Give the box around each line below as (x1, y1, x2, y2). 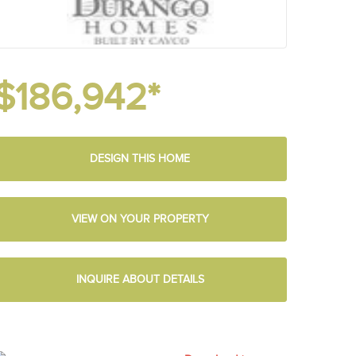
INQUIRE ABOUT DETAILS (75, 273, 204, 286)
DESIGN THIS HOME (90, 153, 190, 165)
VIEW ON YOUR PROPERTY (71, 213, 209, 226)
